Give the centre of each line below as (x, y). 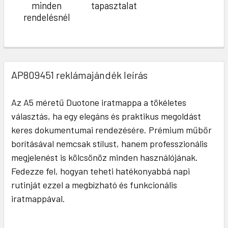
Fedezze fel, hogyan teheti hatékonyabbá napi (101, 171)
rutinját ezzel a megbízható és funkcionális (94, 184)
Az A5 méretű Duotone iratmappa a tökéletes (99, 102)
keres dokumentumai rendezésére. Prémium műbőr (111, 130)
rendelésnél (47, 17)
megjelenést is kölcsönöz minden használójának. (105, 157)
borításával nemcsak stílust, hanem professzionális (109, 143)
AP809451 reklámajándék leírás (79, 75)
